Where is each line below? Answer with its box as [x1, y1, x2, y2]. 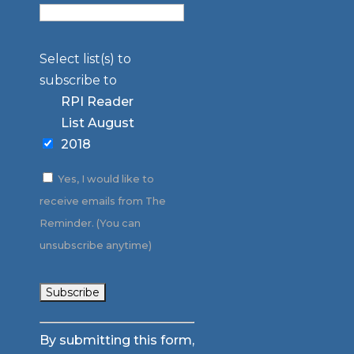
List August [60, 115, 134, 130]
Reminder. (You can [39, 217, 141, 229]
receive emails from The [39, 194, 166, 207]
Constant [38, 317, 99, 333]
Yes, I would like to [55, 172, 154, 185]
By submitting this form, [39, 332, 194, 348]
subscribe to [39, 72, 117, 88]
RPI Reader [60, 93, 134, 109]
